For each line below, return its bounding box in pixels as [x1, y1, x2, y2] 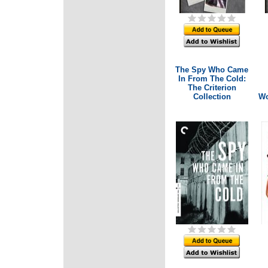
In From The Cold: [178, 74, 246, 83]
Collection [193, 92, 231, 101]
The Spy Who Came [175, 65, 248, 74]
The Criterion [187, 83, 236, 92]
